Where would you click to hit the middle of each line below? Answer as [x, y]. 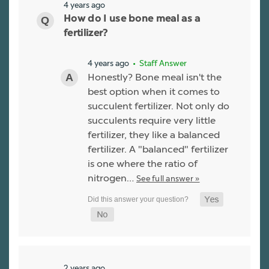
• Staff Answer [159, 63]
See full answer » [168, 178]
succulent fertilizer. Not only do [159, 106]
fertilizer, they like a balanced [154, 134]
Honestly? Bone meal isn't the [155, 77]
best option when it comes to [154, 91]
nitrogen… [112, 178]
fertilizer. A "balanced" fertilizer [158, 149]
